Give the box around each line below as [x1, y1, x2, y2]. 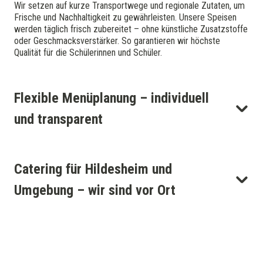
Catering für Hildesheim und [14, 161, 172, 178]
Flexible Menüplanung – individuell [14, 90, 209, 107]
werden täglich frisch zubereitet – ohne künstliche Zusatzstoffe [14, 23, 248, 35]
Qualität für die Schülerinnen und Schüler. [14, 47, 162, 59]
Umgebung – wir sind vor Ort [14, 182, 176, 199]
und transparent [14, 111, 103, 128]
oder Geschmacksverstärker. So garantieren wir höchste [14, 35, 220, 47]
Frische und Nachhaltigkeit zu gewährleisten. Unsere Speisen [14, 12, 237, 23]
